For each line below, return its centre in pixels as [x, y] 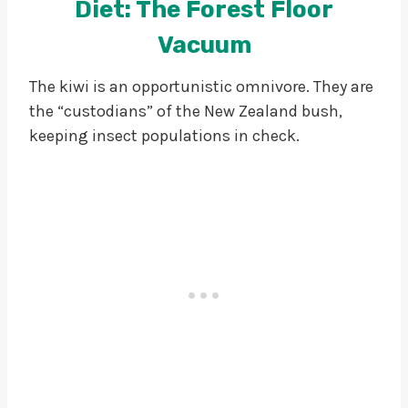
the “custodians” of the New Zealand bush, [186, 111]
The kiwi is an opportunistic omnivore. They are [201, 86]
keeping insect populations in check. [164, 135]
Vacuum [204, 45]
